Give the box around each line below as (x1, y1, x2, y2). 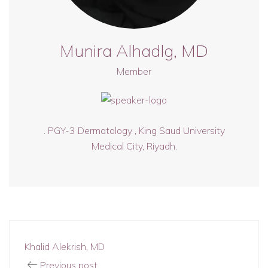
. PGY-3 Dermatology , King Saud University (43, 124, 225, 136)
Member (117, 65, 151, 77)
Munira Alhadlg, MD (60, 40, 208, 61)
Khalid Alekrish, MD (25, 240, 105, 252)
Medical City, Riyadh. (91, 140, 177, 152)
